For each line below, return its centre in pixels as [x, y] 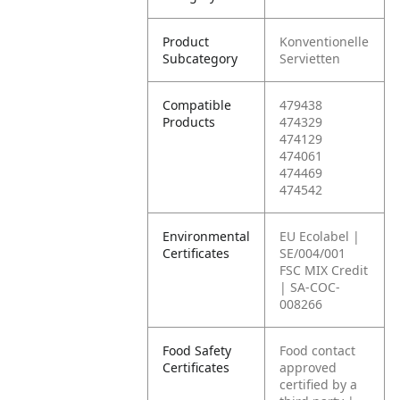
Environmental [207, 236]
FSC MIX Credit [324, 270]
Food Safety [197, 350]
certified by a [319, 384]
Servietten [310, 58]
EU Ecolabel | [320, 236]
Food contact [318, 350]
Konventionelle [325, 42]
